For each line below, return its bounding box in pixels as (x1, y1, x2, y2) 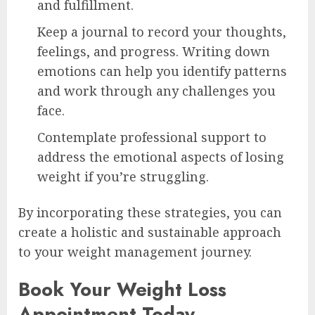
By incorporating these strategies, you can (18, 203, 282, 221)
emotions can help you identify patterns (37, 62, 287, 79)
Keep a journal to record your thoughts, (37, 22, 286, 40)
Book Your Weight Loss (18, 275, 226, 303)
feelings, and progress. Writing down (37, 42, 270, 60)
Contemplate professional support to (37, 128, 266, 146)
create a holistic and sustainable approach (18, 223, 281, 240)
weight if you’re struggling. (37, 167, 209, 185)
